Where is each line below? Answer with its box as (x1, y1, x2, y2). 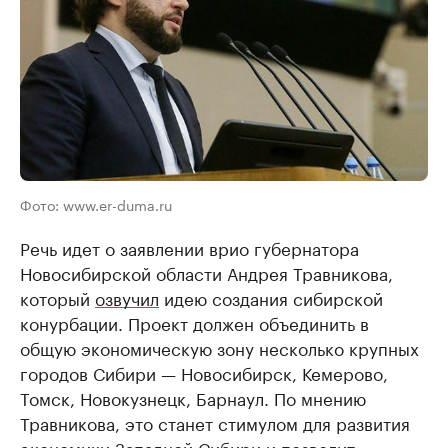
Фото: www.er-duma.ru (20, 193, 172, 216)
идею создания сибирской (159, 284, 383, 311)
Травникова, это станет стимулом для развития (20, 409, 410, 436)
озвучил (95, 284, 159, 311)
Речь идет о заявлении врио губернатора (20, 234, 359, 261)
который (20, 284, 95, 311)
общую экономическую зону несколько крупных (20, 334, 419, 361)
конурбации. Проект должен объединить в (20, 309, 369, 336)
